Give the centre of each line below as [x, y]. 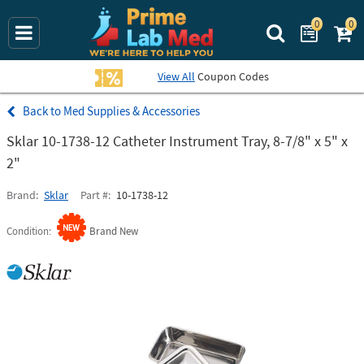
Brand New [114, 231]
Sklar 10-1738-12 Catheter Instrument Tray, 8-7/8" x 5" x [177, 141]
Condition [28, 231]
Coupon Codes [232, 76]
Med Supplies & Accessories [132, 111]
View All [176, 76]
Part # [94, 195]
